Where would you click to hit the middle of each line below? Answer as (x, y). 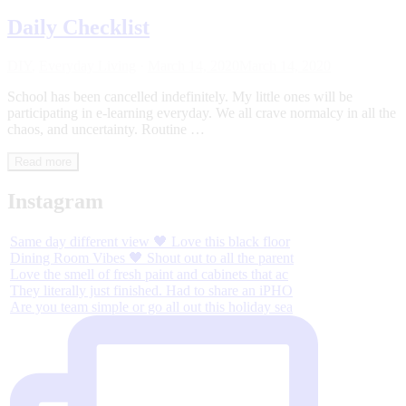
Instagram (55, 201)
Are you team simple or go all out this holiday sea (151, 307)
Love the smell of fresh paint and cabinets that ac (149, 275)
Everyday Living (87, 65)
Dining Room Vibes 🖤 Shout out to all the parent (152, 258)
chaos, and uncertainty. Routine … (106, 129)
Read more (43, 161)
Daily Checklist (78, 27)
